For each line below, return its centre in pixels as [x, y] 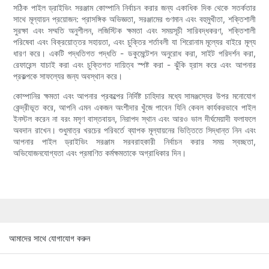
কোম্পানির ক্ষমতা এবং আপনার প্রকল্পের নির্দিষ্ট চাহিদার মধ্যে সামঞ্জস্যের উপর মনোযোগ [134, 96]
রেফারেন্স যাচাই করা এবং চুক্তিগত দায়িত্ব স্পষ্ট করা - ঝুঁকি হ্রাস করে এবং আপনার [134, 65]
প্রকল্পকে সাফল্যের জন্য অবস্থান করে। [68, 76]
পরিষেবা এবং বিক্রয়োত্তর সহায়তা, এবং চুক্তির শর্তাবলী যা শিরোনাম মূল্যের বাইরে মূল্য [134, 42]
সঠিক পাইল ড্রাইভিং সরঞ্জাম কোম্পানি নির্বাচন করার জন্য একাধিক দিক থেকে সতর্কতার [134, 8]
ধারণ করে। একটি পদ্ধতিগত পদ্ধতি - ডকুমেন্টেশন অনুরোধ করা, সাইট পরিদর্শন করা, [134, 53]
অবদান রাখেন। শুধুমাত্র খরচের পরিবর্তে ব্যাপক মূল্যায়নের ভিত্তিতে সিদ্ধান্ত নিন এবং [134, 130]
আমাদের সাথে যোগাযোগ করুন [50, 238]
